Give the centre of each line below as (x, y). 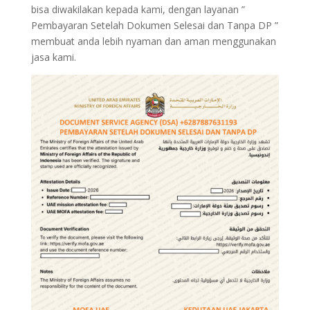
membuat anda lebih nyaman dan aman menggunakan (153, 41)
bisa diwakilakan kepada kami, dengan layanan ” (138, 9)
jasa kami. (53, 57)
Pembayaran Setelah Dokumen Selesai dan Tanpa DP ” (154, 25)
